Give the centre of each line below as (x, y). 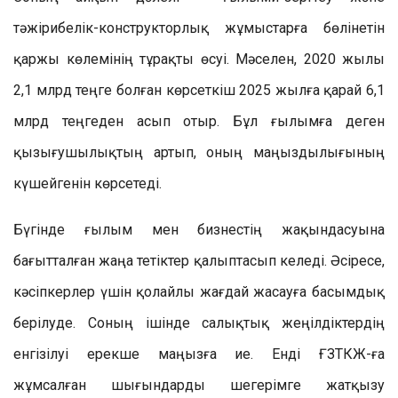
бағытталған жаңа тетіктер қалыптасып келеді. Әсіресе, (199, 260)
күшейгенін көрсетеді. (88, 183)
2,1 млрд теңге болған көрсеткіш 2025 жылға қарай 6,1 (199, 90)
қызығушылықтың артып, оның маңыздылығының (199, 152)
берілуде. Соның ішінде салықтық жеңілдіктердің (199, 322)
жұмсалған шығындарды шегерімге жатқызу (199, 385)
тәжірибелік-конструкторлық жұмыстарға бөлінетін (199, 28)
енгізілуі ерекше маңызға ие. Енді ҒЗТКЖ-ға (199, 354)
